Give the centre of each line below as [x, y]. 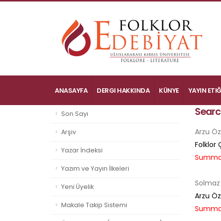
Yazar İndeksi [82, 150]
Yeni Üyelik [77, 187]
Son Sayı [75, 114]
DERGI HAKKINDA [123, 90]
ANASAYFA [71, 90]
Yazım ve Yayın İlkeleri [95, 168]
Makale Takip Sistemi [94, 205]
